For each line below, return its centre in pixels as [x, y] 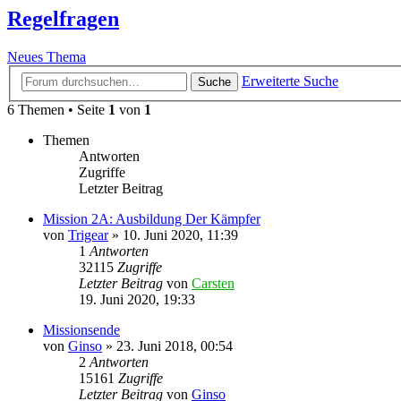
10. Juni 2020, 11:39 [180, 235]
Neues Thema [47, 57]
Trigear [88, 235]
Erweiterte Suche [290, 81]
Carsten [213, 283]
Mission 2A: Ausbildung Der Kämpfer [152, 218]
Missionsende [81, 329]
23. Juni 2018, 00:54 [175, 346]
